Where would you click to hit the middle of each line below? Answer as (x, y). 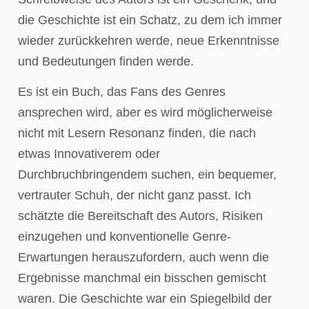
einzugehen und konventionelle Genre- (124, 237)
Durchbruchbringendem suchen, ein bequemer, (147, 175)
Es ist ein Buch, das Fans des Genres (122, 92)
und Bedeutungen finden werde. (106, 61)
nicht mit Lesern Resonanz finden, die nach (137, 133)
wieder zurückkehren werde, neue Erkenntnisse (149, 41)
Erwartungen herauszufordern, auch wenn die (143, 258)
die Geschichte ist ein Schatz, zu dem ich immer (150, 20)
